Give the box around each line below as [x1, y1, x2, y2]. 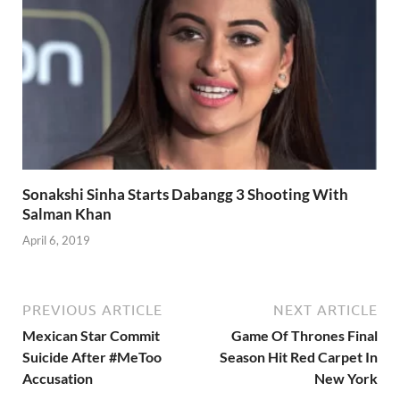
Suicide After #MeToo [22, 347, 162, 365]
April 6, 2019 [22, 232, 90, 247]
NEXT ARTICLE [273, 301, 378, 318]
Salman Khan [22, 204, 112, 224]
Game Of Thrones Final [231, 326, 378, 344]
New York [314, 369, 378, 387]
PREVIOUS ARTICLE [22, 301, 162, 318]
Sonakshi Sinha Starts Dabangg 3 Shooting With [22, 185, 348, 204]
